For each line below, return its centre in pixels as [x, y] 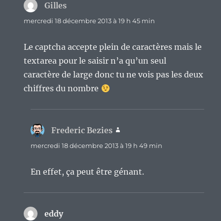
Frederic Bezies [82, 130]
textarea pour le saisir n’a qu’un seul [95, 60]
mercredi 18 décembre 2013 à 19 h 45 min [90, 20]
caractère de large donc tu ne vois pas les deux [114, 74]
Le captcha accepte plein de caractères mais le [113, 47]
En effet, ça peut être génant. [88, 171]
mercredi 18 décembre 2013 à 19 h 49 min [97, 145]
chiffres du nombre [62, 88]
